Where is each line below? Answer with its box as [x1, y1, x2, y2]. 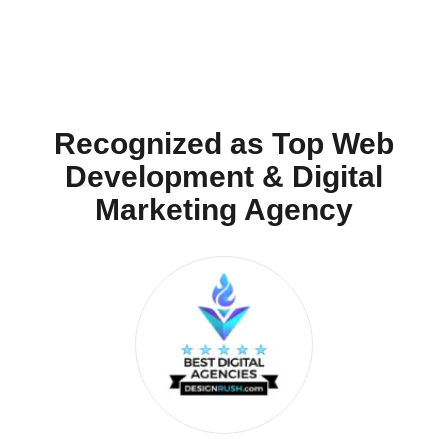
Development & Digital [65, 159, 383, 193]
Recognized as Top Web [54, 126, 394, 160]
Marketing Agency [95, 192, 353, 226]
